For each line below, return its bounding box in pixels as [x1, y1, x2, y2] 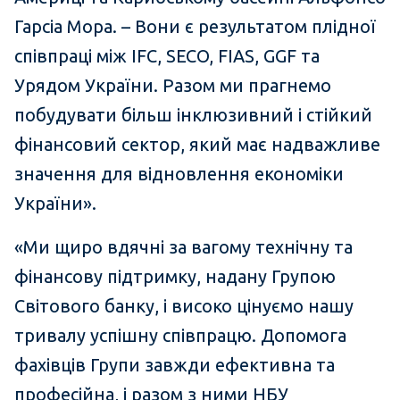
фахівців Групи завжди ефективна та [14, 354, 335, 376]
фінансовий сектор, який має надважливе [14, 134, 380, 155]
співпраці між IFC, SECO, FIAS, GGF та [14, 46, 320, 67]
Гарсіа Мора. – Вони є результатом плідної [14, 16, 376, 37]
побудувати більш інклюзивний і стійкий [14, 104, 372, 126]
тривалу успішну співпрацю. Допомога [14, 325, 346, 346]
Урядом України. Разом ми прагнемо [14, 75, 331, 96]
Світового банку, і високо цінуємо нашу [14, 296, 354, 317]
